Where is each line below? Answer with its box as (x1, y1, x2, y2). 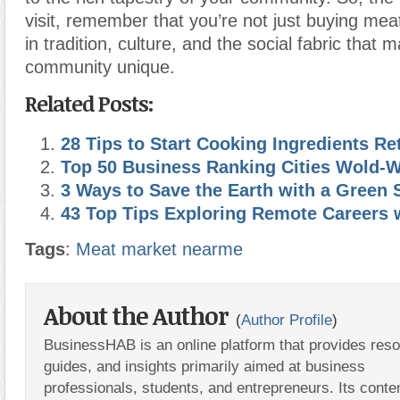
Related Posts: (25, 88, 154, 118)
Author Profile (241, 311, 332, 329)
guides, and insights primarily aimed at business (44, 357, 365, 375)
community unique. (25, 57, 175, 77)
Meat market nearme (76, 239, 243, 259)
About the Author (44, 299, 233, 332)
